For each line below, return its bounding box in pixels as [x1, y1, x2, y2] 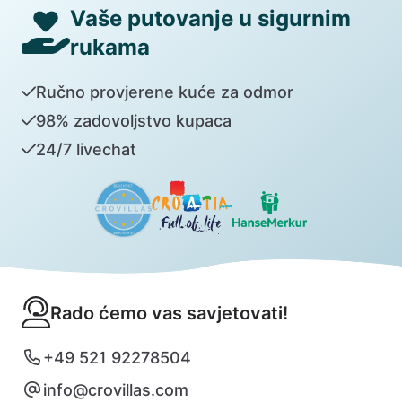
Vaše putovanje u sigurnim [70, 4, 351, 31]
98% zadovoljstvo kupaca [35, 110, 232, 130]
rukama [70, 33, 150, 60]
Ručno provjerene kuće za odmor [35, 82, 293, 101]
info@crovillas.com [43, 380, 188, 399]
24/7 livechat [35, 139, 136, 159]
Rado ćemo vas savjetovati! [49, 301, 288, 324]
